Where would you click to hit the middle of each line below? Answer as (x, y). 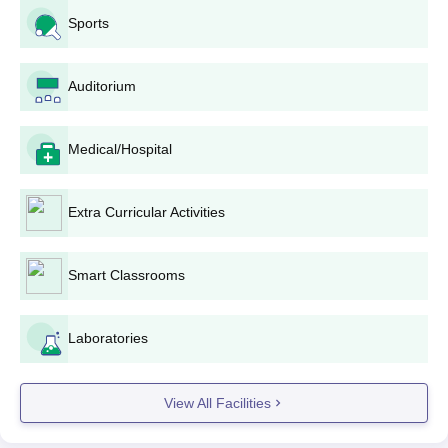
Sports (88, 23)
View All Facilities (217, 402)
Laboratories (108, 338)
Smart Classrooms (126, 275)
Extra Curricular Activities (146, 212)
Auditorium (102, 86)
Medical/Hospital (120, 149)
